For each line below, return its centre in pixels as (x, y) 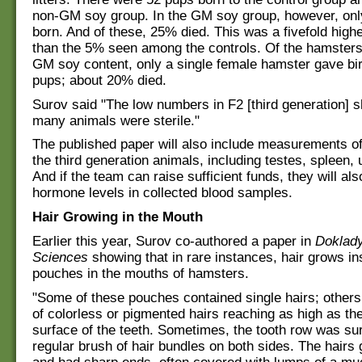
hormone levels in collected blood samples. (162, 193)
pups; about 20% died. (99, 80)
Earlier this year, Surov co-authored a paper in (174, 241)
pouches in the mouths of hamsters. (141, 273)
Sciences (60, 257)
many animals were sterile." (116, 120)
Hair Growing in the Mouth (118, 217)
